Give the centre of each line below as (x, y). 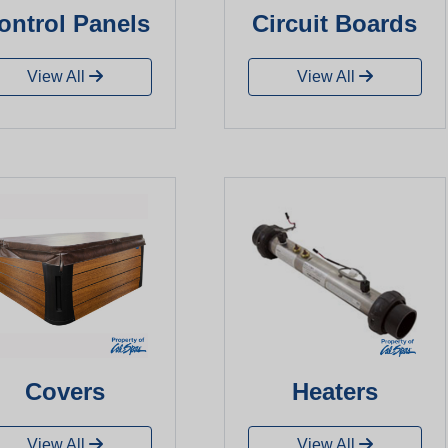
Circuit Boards (335, 23)
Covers (65, 392)
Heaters (334, 392)
